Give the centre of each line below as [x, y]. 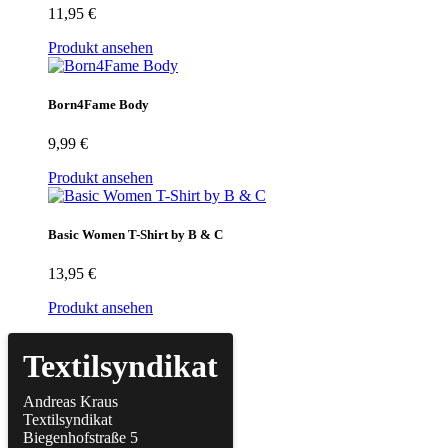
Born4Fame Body [98, 104]
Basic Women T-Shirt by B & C [135, 235]
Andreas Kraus [70, 402]
